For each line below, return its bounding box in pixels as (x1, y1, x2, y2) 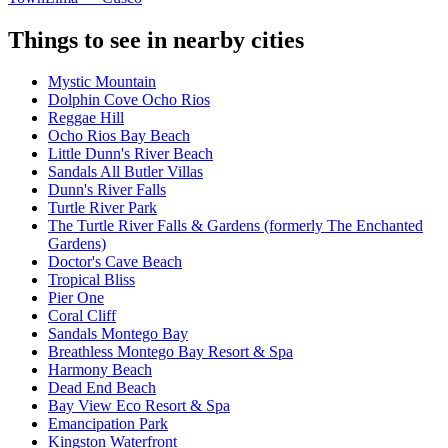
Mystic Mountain (48, 73, 156, 91)
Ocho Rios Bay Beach (48, 127, 190, 145)
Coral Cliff (48, 307, 116, 325)
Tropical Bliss (48, 271, 135, 289)
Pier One (48, 289, 104, 307)
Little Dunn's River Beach (48, 145, 213, 163)
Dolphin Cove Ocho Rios (48, 91, 210, 109)
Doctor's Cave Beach (48, 253, 182, 271)
